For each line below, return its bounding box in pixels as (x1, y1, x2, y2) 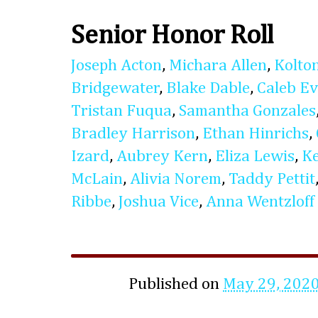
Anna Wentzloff (206, 194, 314, 211)
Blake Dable (166, 80, 250, 97)
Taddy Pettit (229, 171, 315, 188)
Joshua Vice (119, 194, 199, 211)
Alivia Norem (130, 171, 221, 188)
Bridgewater (71, 80, 160, 97)
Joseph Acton (71, 57, 162, 75)
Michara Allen (169, 57, 267, 75)
